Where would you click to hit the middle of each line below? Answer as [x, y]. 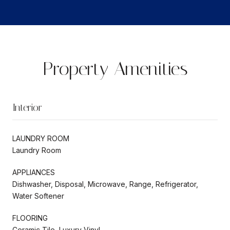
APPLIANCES [34, 172]
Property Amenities [115, 69]
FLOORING [30, 218]
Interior [27, 107]
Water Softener [38, 196]
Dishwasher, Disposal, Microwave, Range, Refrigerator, [105, 184]
